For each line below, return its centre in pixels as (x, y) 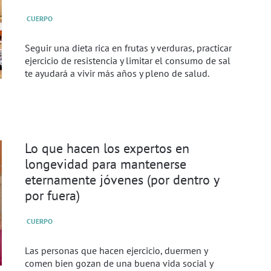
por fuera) (52, 195)
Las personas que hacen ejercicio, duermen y (116, 250)
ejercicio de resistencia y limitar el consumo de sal (127, 60)
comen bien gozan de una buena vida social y (119, 263)
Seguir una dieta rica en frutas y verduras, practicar (128, 47)
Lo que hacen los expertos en (107, 148)
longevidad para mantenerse (105, 164)
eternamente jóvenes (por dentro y (122, 180)
